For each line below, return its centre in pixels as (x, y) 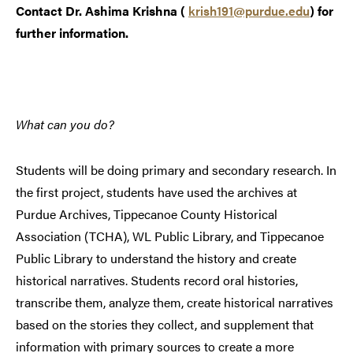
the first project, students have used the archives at (156, 192)
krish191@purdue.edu (249, 11)
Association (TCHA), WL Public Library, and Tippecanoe (170, 236)
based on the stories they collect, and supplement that (165, 325)
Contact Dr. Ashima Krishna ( (102, 11)
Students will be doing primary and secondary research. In (176, 170)
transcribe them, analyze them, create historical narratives (175, 303)
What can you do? (65, 124)
